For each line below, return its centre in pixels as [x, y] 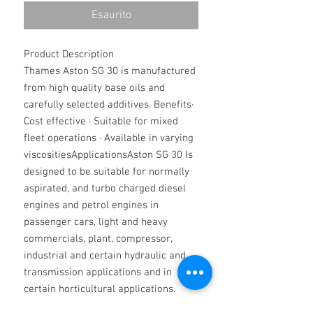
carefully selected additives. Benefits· [109, 105]
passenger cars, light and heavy [96, 222]
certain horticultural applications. [100, 289]
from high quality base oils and [94, 88]
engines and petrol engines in [91, 205]
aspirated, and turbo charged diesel [105, 189]
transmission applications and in [98, 272]
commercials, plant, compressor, [98, 239]
